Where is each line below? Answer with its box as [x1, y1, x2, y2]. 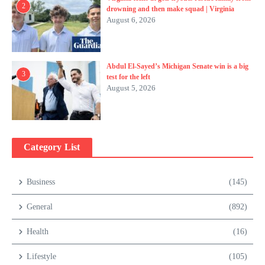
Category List [24, 142, 80, 152]
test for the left [106, 73, 150, 81]
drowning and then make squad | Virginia [106, 5, 234, 13]
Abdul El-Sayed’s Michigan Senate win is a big [106, 62, 248, 70]
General [27, 202, 53, 211]
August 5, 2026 [106, 83, 156, 92]
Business [27, 177, 55, 186]
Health [27, 227, 49, 236]
